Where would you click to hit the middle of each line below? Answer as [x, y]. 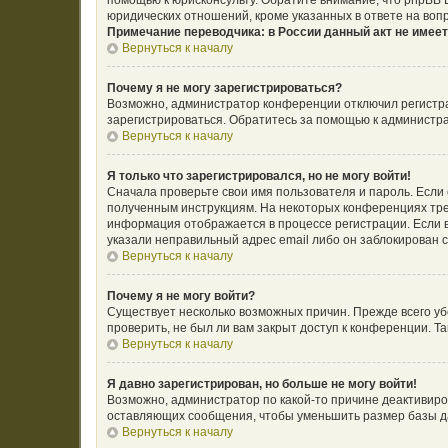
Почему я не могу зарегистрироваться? [224, 88]
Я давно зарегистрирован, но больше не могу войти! [262, 384]
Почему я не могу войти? [181, 296]
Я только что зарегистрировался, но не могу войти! [259, 176]
